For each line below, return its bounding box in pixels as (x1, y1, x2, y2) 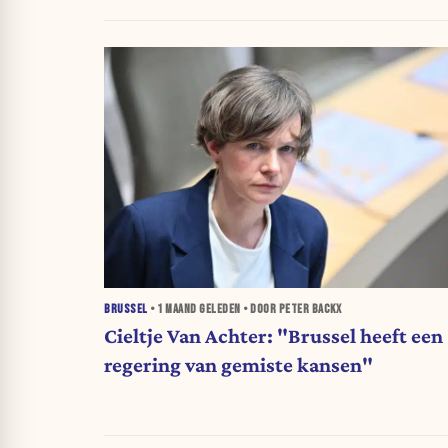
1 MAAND (157, 301, 197, 317)
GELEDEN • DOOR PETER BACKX (196, 301, 341, 317)
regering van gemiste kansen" (104, 353, 373, 378)
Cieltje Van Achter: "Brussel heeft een (104, 324, 443, 349)
